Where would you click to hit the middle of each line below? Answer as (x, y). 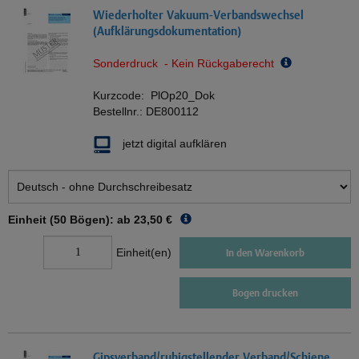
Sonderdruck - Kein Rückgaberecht (187, 64)
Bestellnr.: (119, 112)
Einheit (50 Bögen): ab (69, 220)
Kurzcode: (122, 96)
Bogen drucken (265, 293)
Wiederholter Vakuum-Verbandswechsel (198, 15)
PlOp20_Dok (183, 96)
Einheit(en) (144, 253)
